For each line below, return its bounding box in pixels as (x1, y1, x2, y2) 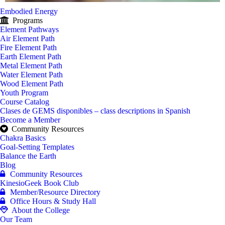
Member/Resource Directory (10, 188, 100, 196)
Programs (13, 16, 43, 25)
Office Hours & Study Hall (10, 197, 96, 205)
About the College (12, 206, 70, 214)
